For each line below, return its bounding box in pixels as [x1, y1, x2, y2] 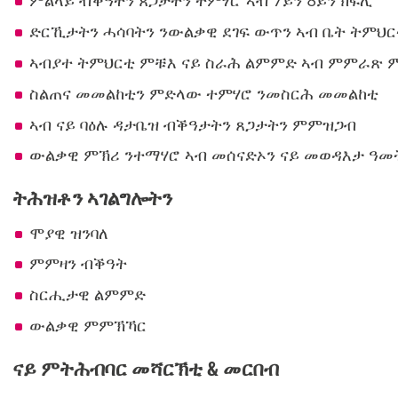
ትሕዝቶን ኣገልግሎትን [12, 185, 173, 211]
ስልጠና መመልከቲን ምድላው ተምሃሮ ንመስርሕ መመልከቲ [28, 83, 378, 104]
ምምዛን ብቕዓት [28, 253, 127, 275]
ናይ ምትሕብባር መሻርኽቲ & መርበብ [12, 354, 280, 381]
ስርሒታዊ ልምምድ [28, 284, 146, 306]
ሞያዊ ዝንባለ [28, 222, 108, 243]
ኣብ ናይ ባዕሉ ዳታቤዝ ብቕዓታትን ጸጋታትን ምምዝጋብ [28, 114, 356, 135]
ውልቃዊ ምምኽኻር [28, 314, 147, 336]
